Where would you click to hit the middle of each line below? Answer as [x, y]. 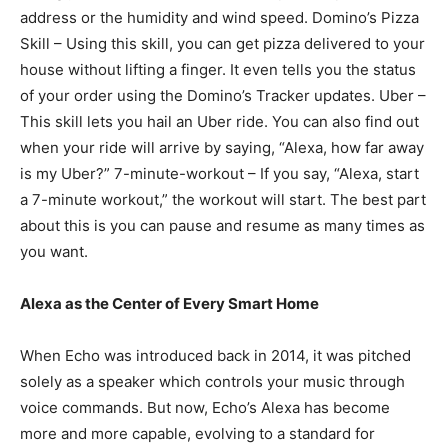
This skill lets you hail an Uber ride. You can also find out [219, 121]
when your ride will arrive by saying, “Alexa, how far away [222, 147]
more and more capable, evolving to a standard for [197, 433]
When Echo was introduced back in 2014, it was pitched [215, 355]
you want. [54, 251]
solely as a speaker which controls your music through [212, 381]
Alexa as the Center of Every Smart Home [169, 303]
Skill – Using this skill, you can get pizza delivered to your [222, 43]
